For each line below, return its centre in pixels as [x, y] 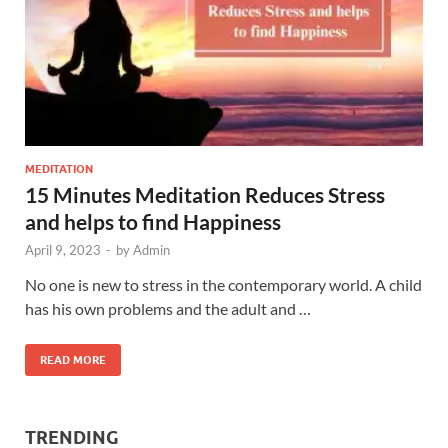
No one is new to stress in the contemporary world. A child [223, 284]
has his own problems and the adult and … [168, 308]
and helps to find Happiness [153, 221]
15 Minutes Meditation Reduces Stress [205, 194]
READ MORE [73, 359]
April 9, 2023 [63, 249]
